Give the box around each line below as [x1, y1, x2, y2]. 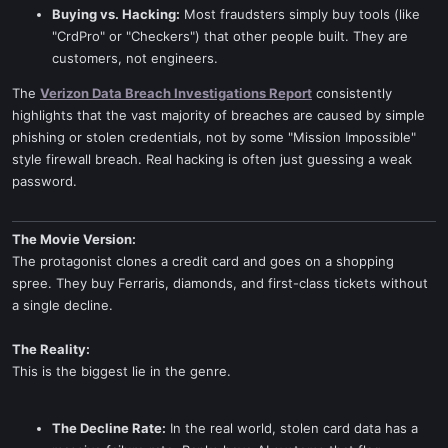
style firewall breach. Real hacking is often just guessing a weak [12, 151, 412, 167]
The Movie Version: [12, 231, 136, 247]
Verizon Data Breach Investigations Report [40, 85, 312, 101]
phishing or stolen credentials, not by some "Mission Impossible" [12, 129, 416, 145]
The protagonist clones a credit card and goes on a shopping [12, 253, 394, 269]
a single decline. [12, 297, 113, 313]
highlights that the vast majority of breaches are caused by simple [12, 107, 425, 123]
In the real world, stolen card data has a [166, 420, 418, 436]
